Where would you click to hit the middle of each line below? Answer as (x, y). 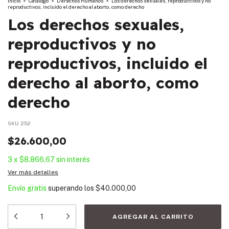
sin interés (73, 159)
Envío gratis (27, 188)
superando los (72, 188)
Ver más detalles (33, 172)
